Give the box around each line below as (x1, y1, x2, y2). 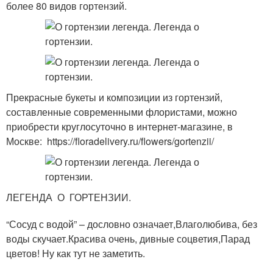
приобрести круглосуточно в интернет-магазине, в (6, 119, 233, 133)
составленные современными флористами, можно (6, 105, 237, 119)
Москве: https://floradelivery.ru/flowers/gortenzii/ (6, 134, 214, 148)
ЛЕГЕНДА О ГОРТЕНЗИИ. (6, 190, 131, 204)
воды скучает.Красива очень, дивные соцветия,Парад (6, 232, 250, 246)
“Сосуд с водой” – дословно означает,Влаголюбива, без (6, 217, 257, 231)
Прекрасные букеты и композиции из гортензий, (6, 90, 222, 104)
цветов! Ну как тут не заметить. (6, 246, 145, 260)
